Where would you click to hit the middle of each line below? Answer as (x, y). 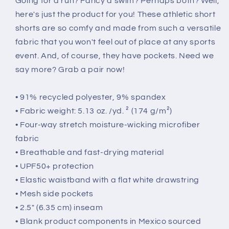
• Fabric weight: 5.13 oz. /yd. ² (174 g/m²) (94, 111)
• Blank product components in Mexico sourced (108, 221)
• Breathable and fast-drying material (90, 152)
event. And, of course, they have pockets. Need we (114, 55)
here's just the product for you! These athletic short (115, 14)
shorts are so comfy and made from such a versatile (118, 28)
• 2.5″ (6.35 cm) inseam (59, 207)
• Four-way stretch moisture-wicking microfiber (108, 124)
